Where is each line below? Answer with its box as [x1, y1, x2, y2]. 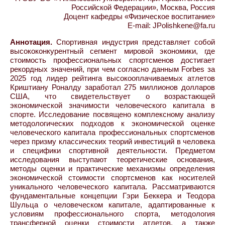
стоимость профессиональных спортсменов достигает [10, 56, 215, 64]
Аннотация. [10, 38, 52, 46]
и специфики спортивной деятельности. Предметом [10, 146, 215, 155]
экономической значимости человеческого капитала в [10, 101, 215, 109]
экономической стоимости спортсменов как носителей [10, 173, 215, 182]
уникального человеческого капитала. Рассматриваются [10, 182, 215, 191]
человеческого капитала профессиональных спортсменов [10, 128, 215, 137]
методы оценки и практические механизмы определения [10, 164, 215, 173]
